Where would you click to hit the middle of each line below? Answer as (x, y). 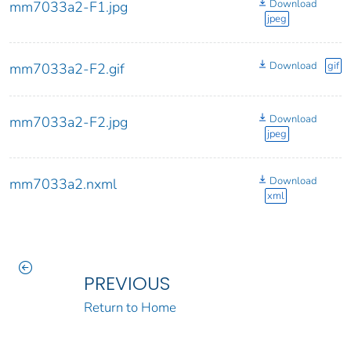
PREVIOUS (127, 284)
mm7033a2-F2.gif (67, 69)
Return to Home (130, 308)
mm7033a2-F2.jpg (69, 123)
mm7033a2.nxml (63, 185)
